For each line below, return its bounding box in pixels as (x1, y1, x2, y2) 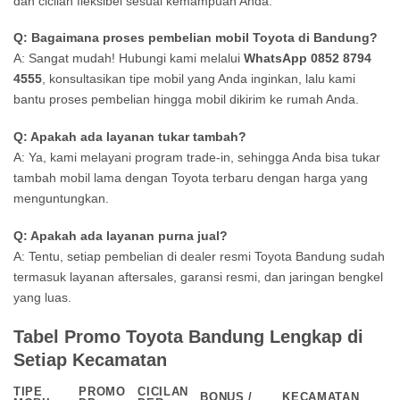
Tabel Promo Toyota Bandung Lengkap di (13, 326, 363, 346)
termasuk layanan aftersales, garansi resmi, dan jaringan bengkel (13, 269, 383, 284)
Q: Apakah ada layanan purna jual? (13, 228, 228, 243)
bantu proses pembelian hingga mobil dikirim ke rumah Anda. (13, 92, 359, 107)
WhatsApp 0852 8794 (244, 51, 371, 66)
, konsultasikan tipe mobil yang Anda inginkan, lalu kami (42, 71, 355, 87)
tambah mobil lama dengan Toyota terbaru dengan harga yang (13, 171, 368, 186)
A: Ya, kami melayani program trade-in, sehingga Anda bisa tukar (13, 150, 380, 165)
